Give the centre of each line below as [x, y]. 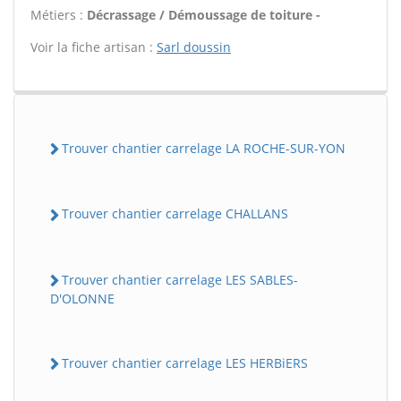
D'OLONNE [82, 298]
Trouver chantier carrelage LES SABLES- [180, 279]
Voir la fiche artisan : [94, 47]
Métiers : [59, 15]
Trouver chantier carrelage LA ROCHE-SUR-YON [204, 148]
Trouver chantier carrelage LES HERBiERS [185, 363]
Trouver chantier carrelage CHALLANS [175, 214]
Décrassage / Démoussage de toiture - [204, 15]
